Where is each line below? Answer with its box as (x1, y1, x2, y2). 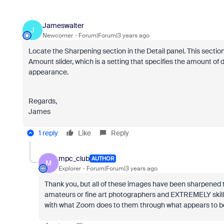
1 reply (38, 128, 58, 137)
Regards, (28, 96, 57, 105)
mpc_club (58, 153, 89, 163)
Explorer (58, 164, 81, 172)
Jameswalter (42, 20, 84, 30)
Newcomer (42, 31, 73, 39)
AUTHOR (91, 155, 114, 162)
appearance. (28, 67, 68, 76)
